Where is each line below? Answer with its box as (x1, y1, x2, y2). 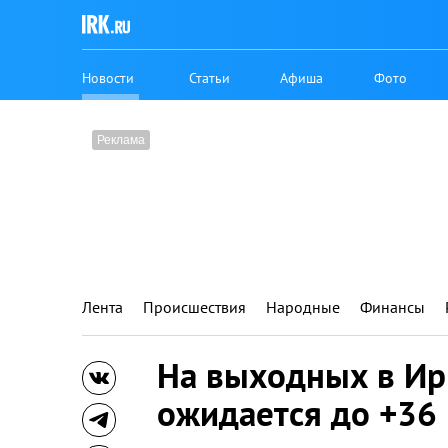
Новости (82, 68, 134, 87)
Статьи (189, 68, 231, 87)
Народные (266, 297, 340, 317)
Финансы (360, 297, 425, 317)
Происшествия (143, 297, 246, 317)
